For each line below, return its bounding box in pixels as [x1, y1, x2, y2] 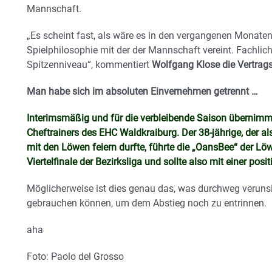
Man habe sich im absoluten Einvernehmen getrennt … [27, 85, 258, 97]
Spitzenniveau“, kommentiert [27, 58, 152, 70]
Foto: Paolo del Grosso [27, 250, 124, 262]
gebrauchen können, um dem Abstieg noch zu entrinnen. [27, 197, 267, 209]
